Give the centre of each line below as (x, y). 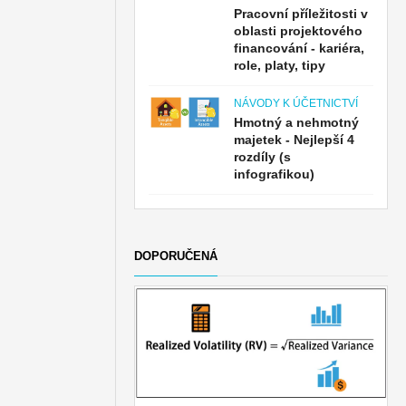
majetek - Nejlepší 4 (295, 140)
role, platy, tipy (280, 65)
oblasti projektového (299, 31)
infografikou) (275, 174)
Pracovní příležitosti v (301, 14)
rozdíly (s (263, 157)
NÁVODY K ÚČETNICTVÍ (296, 103)
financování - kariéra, (300, 48)
